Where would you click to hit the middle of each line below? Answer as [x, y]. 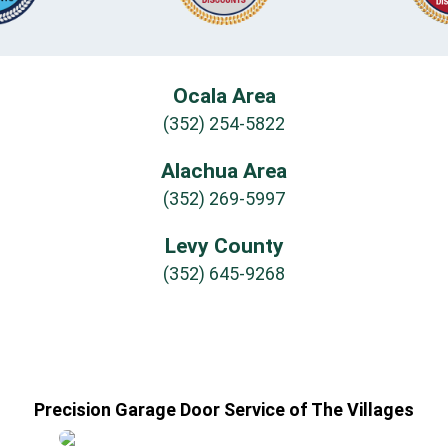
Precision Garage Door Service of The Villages [224, 409]
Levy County [224, 245]
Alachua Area [224, 170]
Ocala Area [224, 95]
